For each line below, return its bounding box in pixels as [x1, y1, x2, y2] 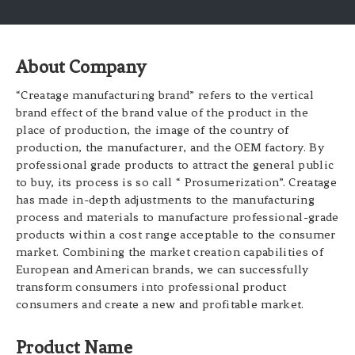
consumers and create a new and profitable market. [16, 297, 304, 312]
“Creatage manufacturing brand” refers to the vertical [16, 88, 314, 103]
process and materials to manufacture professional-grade [16, 210, 339, 225]
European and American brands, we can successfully [16, 262, 309, 277]
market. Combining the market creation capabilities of [16, 245, 323, 260]
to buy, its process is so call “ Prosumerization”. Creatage [16, 175, 337, 190]
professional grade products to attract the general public [16, 158, 334, 173]
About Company [16, 56, 147, 78]
